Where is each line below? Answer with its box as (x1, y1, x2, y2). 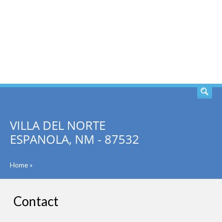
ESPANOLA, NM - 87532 (10, 131, 139, 147)
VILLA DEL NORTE (10, 117, 106, 133)
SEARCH (164, 36, 201, 48)
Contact (13, 193, 58, 209)
